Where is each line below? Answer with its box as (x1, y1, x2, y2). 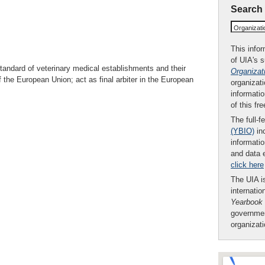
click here (231, 160, 264, 169)
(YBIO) (231, 127, 254, 135)
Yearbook (231, 198, 263, 206)
